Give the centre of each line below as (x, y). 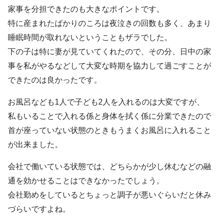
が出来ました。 (35, 144)
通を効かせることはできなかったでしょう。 (86, 180)
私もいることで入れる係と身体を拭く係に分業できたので (109, 116)
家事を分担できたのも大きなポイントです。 (86, 9)
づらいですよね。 (39, 209)
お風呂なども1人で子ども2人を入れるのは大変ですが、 (106, 102)
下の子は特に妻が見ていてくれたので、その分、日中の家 (109, 51)
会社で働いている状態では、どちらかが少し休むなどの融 (109, 166)
